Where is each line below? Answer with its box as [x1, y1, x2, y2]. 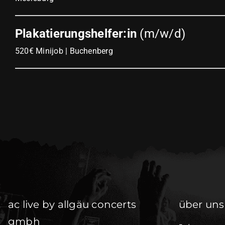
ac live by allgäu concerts [8, 198, 137, 211]
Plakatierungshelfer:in [15, 26, 137, 41]
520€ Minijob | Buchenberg [15, 46, 113, 56]
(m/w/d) [137, 26, 186, 41]
